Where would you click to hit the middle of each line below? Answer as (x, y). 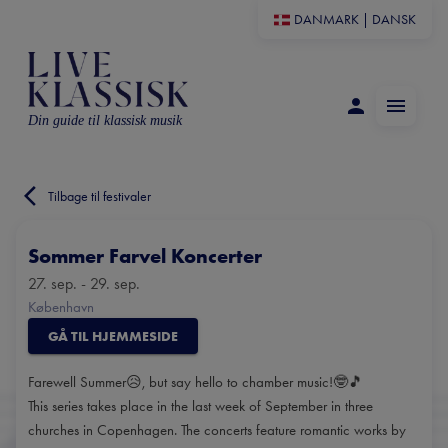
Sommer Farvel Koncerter (145, 256)
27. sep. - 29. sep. (84, 283)
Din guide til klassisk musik (105, 120)
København (61, 307)
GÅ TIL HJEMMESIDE (113, 336)
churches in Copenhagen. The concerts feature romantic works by (217, 430)
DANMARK (326, 19)
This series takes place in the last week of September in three (200, 406)
